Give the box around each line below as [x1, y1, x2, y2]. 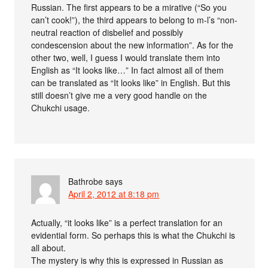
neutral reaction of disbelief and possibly [31, 26, 184, 39]
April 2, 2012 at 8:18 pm [68, 188, 160, 200]
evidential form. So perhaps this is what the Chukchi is [31, 229, 236, 242]
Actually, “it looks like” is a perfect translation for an [31, 217, 223, 229]
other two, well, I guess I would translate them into [31, 51, 221, 64]
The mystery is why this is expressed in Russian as [31, 254, 224, 267]
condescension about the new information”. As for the [31, 39, 234, 51]
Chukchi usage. [31, 102, 90, 114]
